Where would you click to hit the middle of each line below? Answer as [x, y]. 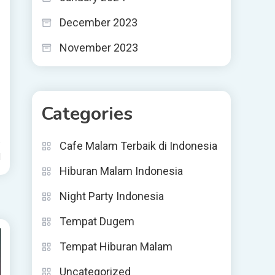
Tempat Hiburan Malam [116, 246]
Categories [87, 114]
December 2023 [99, 22]
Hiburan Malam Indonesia [121, 171]
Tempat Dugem [97, 221]
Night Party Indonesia [112, 196]
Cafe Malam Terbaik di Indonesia [138, 146]
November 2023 [99, 48]
